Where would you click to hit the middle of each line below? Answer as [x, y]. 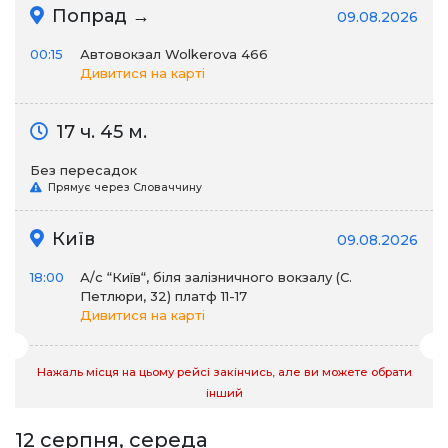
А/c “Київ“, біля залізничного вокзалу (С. [216, 277]
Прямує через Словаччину [123, 187]
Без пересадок [83, 170]
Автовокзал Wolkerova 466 [174, 54]
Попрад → [98, 16]
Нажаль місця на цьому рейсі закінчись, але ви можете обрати [224, 372]
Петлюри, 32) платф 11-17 [163, 296]
